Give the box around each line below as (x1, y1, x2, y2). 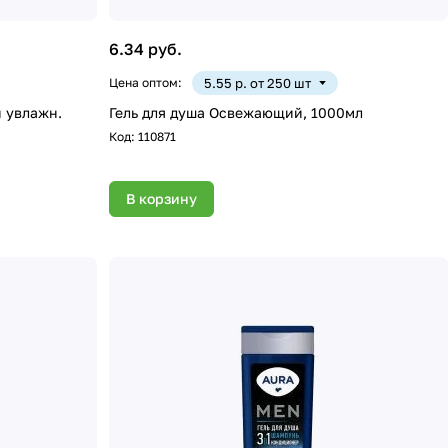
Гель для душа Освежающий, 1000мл (109, 104, 364, 122)
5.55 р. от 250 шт (204, 75, 312, 92)
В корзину (126, 190, 198, 208)
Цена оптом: (109, 75, 183, 91)
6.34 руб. (109, 39, 183, 60)
